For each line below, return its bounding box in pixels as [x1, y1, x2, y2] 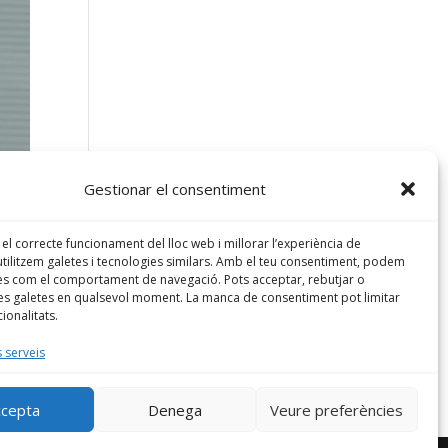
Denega [147, 399, 202, 420]
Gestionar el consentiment [83, 178, 266, 199]
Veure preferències [270, 399, 404, 420]
